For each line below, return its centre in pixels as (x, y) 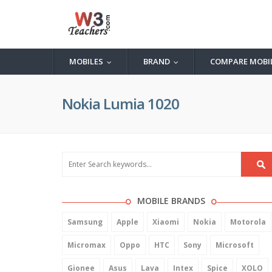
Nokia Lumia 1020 (121, 104)
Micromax (87, 245)
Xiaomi (166, 222)
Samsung (85, 222)
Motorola (248, 222)
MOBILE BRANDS (171, 201)
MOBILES (86, 61)
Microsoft (235, 245)
